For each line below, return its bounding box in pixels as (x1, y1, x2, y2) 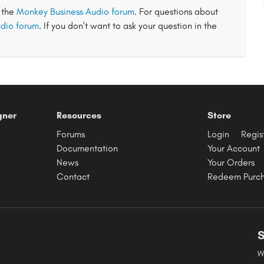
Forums (57, 128, 85, 140)
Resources (57, 110, 101, 121)
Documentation (57, 143, 118, 154)
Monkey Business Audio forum (16, 6, 134, 17)
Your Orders (207, 157, 255, 168)
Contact (57, 171, 90, 182)
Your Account (207, 143, 260, 154)
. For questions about (134, 6, 218, 17)
